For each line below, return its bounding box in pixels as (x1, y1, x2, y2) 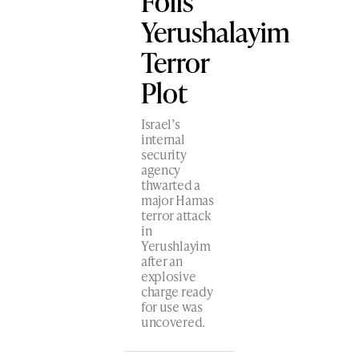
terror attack (140, 205, 212, 224)
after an (140, 251, 183, 270)
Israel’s (140, 114, 180, 133)
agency (140, 159, 181, 179)
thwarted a (140, 175, 201, 194)
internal (140, 129, 185, 148)
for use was (140, 296, 203, 316)
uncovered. (140, 312, 206, 331)
